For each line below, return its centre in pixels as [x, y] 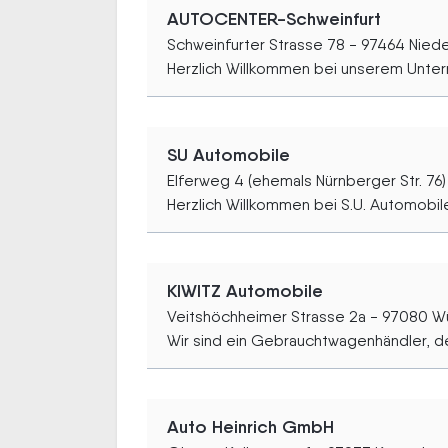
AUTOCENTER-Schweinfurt [274, 19]
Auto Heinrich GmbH [250, 427]
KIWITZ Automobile [245, 291]
